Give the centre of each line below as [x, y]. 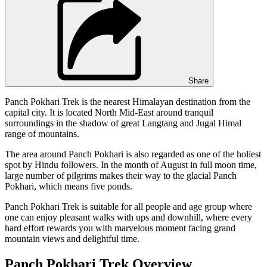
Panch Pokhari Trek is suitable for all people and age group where [128, 206]
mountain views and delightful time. [72, 238]
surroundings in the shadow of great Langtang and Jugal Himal [123, 123]
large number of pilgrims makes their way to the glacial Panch [121, 175]
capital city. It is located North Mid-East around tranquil [109, 112]
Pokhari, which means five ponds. [70, 186]
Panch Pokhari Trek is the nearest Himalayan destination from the [128, 101]
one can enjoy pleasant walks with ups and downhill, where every [128, 217]
